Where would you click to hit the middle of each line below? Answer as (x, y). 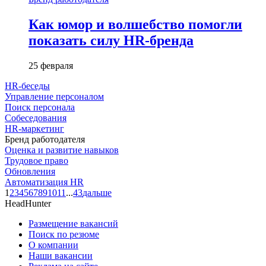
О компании (53, 245)
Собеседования (36, 118)
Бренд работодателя (45, 139)
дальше (97, 192)
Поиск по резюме (64, 234)
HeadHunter (28, 203)
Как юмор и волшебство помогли (135, 24)
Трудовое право (37, 160)
